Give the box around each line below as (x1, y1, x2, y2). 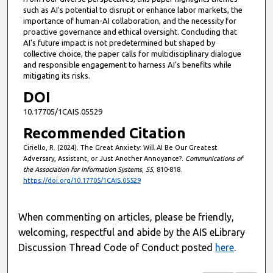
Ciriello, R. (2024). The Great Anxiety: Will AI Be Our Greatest (23, 144, 218, 152)
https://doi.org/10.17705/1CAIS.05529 (23, 177, 141, 185)
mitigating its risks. (23, 71, 90, 80)
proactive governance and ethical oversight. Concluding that (23, 27, 237, 36)
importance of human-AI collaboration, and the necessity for (23, 16, 236, 25)
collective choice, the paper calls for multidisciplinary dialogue (23, 49, 241, 58)
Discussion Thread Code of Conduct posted (18, 241, 216, 253)
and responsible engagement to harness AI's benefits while (23, 60, 232, 69)
